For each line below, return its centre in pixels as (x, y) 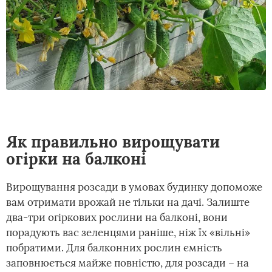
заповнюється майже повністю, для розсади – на (127, 263)
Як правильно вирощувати (113, 141)
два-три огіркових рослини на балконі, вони (117, 217)
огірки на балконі (76, 158)
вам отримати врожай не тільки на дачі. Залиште (128, 202)
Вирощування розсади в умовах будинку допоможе (134, 187)
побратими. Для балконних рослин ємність (114, 247)
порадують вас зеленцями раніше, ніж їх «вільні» (128, 232)
